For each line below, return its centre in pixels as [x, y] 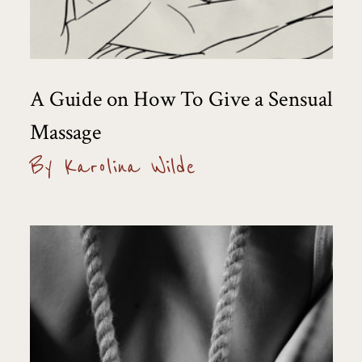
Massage [65, 132]
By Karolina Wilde [111, 166]
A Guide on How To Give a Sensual [181, 99]
